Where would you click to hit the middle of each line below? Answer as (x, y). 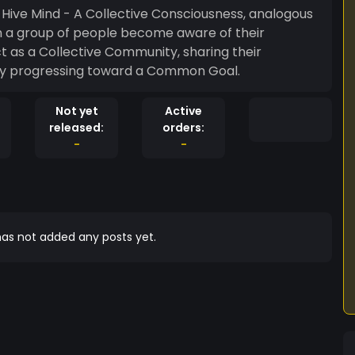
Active (183, 111)
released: (76, 128)
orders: (183, 128)
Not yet (76, 111)
